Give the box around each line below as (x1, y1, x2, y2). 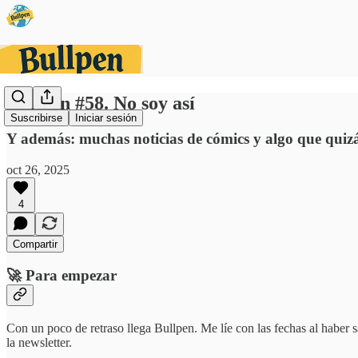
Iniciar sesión (75, 112, 137, 125)
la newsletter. (6, 335, 72, 349)
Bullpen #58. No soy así (6, 92, 195, 113)
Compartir (13, 237, 58, 250)
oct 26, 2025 (6, 162, 70, 177)
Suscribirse (10, 112, 62, 125)
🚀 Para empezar (6, 267, 117, 284)
